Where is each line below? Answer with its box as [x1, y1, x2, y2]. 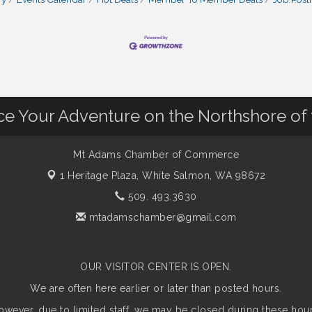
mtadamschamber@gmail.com [86, 212, 237, 224]
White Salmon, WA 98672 [142, 170, 265, 182]
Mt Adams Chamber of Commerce [73, 149, 239, 161]
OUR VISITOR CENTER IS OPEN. [80, 261, 232, 273]
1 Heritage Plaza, [60, 170, 142, 182]
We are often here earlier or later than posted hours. [30, 283, 282, 295]
